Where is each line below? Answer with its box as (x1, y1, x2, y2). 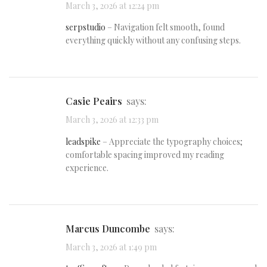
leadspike (66, 135, 101, 147)
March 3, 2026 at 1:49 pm (66, 241, 157, 253)
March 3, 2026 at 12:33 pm (66, 114, 159, 126)
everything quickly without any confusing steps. (66, 35, 241, 46)
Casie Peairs (73, 95, 122, 108)
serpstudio (66, 21, 105, 33)
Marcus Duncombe (74, 222, 150, 235)
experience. (66, 162, 108, 173)
